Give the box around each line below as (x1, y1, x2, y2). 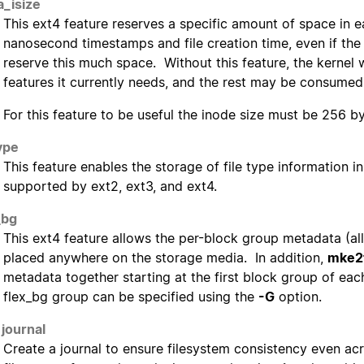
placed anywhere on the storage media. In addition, (3, 249, 327, 266)
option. (275, 288, 322, 305)
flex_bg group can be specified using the (3, 288, 258, 305)
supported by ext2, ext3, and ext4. (3, 178, 217, 195)
